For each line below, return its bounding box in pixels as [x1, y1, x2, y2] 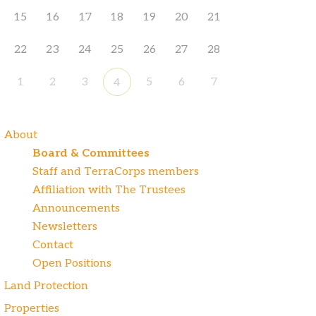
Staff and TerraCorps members [32, 164, 199, 178]
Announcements [32, 201, 120, 215]
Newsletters [32, 219, 97, 233]
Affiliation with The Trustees [32, 183, 186, 197]
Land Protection [4, 279, 88, 293]
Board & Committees [32, 146, 150, 160]
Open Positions [32, 256, 111, 270]
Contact [32, 238, 73, 252]
